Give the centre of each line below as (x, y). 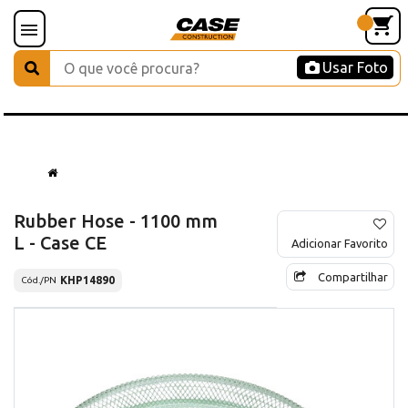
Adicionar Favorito (340, 243)
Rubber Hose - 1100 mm (116, 220)
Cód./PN (39, 280)
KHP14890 (87, 280)
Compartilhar (353, 276)
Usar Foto (355, 67)
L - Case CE (60, 242)
